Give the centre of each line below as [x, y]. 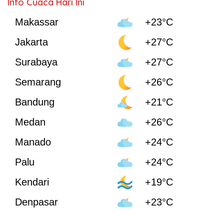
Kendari [32, 182]
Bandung [35, 102]
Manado [33, 142]
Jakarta [31, 42]
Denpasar [36, 202]
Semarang [38, 82]
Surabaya [36, 62]
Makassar [37, 22]
